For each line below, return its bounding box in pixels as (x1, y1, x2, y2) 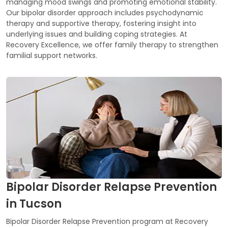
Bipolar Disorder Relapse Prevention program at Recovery (6, 216, 208, 227)
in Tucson (6, 196, 62, 212)
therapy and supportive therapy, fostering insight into (6, 18, 196, 29)
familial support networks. (6, 50, 97, 61)
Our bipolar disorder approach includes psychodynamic (6, 8, 204, 18)
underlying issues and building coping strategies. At (6, 29, 187, 40)
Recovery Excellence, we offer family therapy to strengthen (6, 40, 218, 50)
